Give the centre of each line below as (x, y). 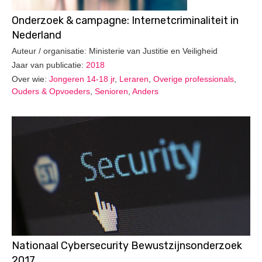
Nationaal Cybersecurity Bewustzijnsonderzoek (127, 246)
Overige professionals (194, 79)
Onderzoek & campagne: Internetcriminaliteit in (125, 21)
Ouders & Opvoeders (51, 91)
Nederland (37, 35)
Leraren (134, 79)
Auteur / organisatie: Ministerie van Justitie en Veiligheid (115, 51)
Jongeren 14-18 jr (82, 79)
